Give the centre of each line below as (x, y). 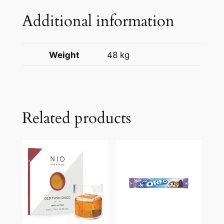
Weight (64, 55)
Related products (76, 118)
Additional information (98, 21)
